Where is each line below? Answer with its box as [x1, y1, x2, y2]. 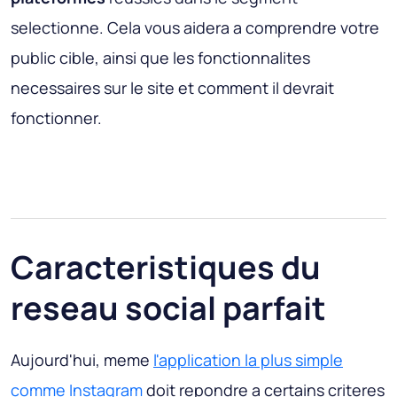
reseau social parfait [11, 286, 326, 331]
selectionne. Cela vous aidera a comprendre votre [11, 17, 379, 39]
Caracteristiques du [11, 245, 321, 290]
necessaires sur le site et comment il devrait [11, 77, 334, 99]
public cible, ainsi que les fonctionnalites [11, 47, 310, 69]
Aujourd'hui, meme [11, 349, 153, 371]
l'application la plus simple [153, 349, 343, 371]
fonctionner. [11, 107, 102, 129]
